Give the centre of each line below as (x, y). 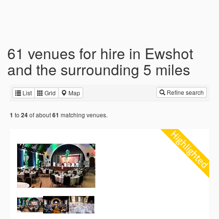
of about (40, 115)
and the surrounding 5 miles (99, 69)
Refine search (185, 92)
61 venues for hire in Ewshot (100, 53)
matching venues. (83, 115)
